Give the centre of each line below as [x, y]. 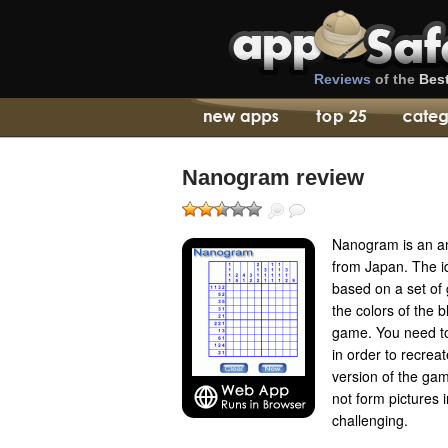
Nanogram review [273, 177]
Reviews [342, 79]
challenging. [370, 420]
